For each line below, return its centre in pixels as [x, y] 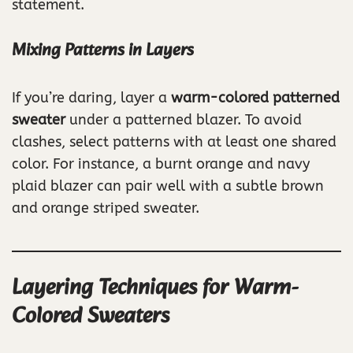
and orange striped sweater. [106, 208]
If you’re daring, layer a [91, 98]
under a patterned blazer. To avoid [184, 120]
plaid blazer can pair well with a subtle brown [168, 186]
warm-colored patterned [255, 98]
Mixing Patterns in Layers [103, 51]
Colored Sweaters [91, 317]
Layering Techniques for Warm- [155, 288]
